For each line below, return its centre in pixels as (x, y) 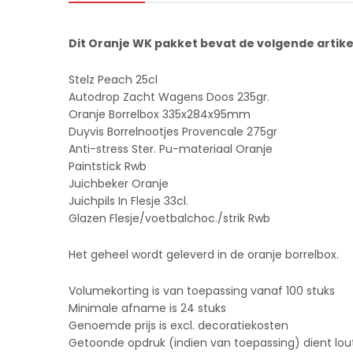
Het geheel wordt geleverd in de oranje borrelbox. (204, 254)
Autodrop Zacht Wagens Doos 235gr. (169, 97)
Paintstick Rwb (108, 166)
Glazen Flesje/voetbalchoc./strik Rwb (169, 218)
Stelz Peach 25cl (113, 79)
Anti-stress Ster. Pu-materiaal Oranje (171, 149)
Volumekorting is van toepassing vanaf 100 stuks (202, 290)
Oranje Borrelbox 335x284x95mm (160, 114)
